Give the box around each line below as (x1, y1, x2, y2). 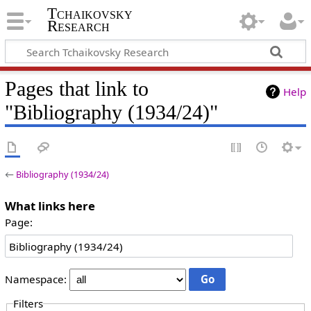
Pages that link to (4, 76, 149, 101)
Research (47, 17, 110, 35)
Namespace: (4, 272, 67, 287)
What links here (4, 197, 95, 214)
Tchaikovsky (47, 5, 133, 23)
